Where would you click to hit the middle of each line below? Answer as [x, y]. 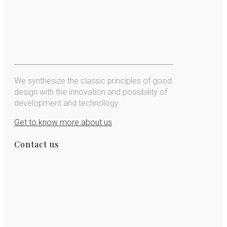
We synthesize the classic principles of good [93, 81]
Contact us [36, 144]
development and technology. [67, 103]
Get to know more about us [63, 122]
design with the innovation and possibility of [91, 92]
